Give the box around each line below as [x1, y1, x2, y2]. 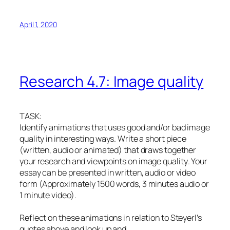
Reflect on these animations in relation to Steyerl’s [20, 212, 202, 223]
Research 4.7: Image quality [20, 71, 204, 91]
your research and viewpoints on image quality [20, 155, 188, 167]
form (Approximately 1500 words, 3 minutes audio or [20, 178, 209, 189]
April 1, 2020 [20, 19, 57, 29]
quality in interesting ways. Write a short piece [20, 132, 187, 144]
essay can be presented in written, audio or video [20, 166, 196, 178]
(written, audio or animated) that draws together [20, 144, 197, 156]
